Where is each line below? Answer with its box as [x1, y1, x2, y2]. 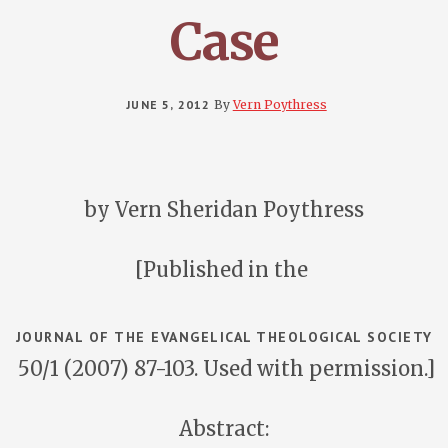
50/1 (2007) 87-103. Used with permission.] [13, 356, 435, 381]
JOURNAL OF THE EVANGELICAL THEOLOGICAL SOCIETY [15, 328, 433, 346]
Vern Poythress [232, 97, 327, 112]
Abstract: [179, 416, 269, 441]
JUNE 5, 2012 [126, 97, 211, 112]
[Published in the [135, 257, 313, 282]
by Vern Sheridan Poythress [84, 197, 364, 222]
